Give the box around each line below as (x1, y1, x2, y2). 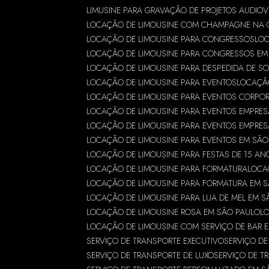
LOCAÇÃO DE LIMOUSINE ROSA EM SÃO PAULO (86, 206, 261, 218)
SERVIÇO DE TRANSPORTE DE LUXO (86, 249, 214, 261)
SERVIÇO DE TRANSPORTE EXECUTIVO (86, 235, 225, 247)
